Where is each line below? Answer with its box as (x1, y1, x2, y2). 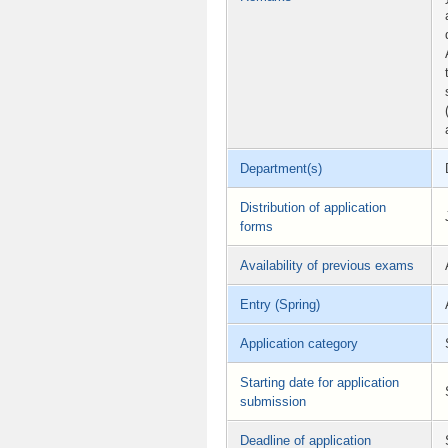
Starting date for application (240, 375, 399, 391)
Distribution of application (240, 200, 386, 216)
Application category (240, 336, 358, 352)
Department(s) (240, 161, 322, 177)
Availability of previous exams (240, 258, 414, 274)
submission (240, 394, 306, 410)
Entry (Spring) (240, 297, 320, 313)
